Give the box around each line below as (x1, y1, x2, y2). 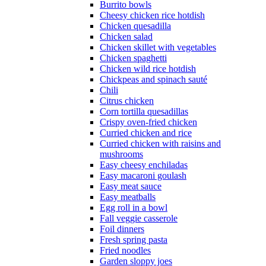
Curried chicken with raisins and (100, 138, 221, 149)
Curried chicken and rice (100, 128, 192, 138)
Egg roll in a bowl (100, 202, 167, 213)
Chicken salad (100, 31, 153, 42)
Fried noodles (100, 245, 151, 256)
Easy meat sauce (100, 181, 161, 192)
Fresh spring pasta (100, 235, 167, 245)
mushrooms (100, 149, 143, 160)
